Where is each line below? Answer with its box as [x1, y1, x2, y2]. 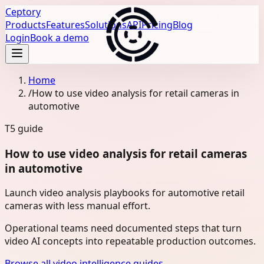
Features [46, 18, 85, 31]
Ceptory [5, 5, 41, 18]
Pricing [141, 18, 173, 31]
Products [5, 18, 46, 31]
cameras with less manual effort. [5, 199, 150, 213]
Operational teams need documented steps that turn [5, 222, 242, 235]
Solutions [85, 18, 127, 31]
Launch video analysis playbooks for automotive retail [5, 186, 245, 200]
